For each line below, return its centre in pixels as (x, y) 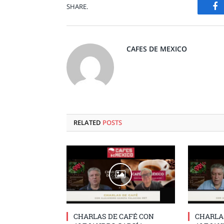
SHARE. (77, 6)
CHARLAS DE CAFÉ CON (114, 216)
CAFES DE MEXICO (157, 49)
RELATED (88, 123)
